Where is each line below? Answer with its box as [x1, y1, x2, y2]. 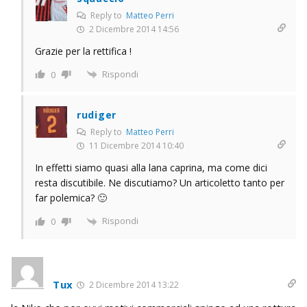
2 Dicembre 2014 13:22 [87, 278, 180, 291]
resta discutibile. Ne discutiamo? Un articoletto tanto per [35, 176, 284, 190]
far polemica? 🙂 [35, 191, 107, 205]
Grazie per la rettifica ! [35, 44, 132, 58]
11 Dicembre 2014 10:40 [87, 140, 184, 152]
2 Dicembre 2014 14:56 [87, 23, 179, 35]
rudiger [77, 108, 116, 122]
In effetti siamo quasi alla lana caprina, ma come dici [35, 161, 267, 175]
